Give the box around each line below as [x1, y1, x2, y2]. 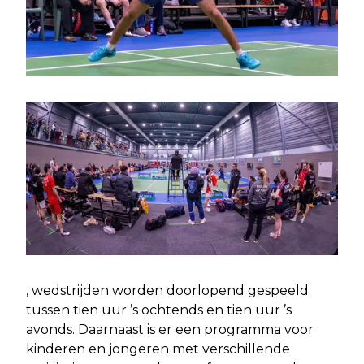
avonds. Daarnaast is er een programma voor [26, 321, 314, 337]
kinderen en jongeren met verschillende [26, 340, 290, 357]
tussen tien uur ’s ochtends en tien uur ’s [26, 301, 292, 318]
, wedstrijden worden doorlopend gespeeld [26, 282, 309, 298]
